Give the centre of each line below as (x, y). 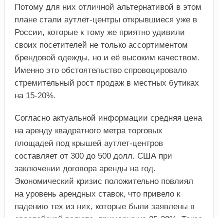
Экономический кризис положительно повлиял (104, 182)
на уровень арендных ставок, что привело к (97, 194)
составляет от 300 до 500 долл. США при (93, 156)
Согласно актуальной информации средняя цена (108, 118)
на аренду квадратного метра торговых (88, 131)
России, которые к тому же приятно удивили (100, 33)
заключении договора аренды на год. (85, 169)
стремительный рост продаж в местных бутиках (107, 83)
